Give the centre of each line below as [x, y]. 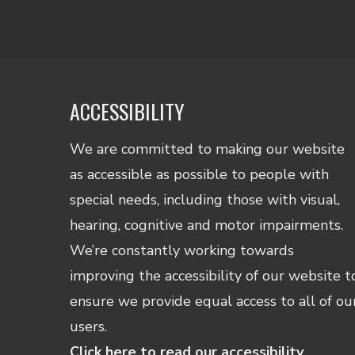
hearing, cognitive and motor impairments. [207, 225]
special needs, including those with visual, [205, 200]
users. [89, 326]
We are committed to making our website [208, 149]
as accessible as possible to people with [200, 174]
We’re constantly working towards [182, 250]
